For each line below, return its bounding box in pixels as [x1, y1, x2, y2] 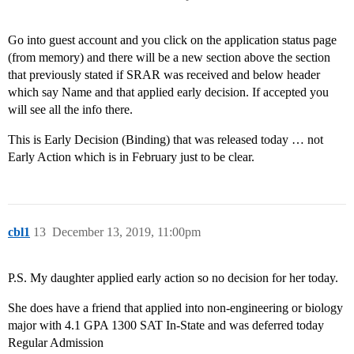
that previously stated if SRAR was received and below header [8, 68, 320, 82]
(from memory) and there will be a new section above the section [8, 51, 330, 65]
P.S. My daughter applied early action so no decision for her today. [8, 271, 338, 285]
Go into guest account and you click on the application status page [8, 33, 337, 47]
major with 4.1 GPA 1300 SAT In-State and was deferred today [8, 318, 324, 333]
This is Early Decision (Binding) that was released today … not [8, 133, 323, 147]
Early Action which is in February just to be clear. [8, 150, 254, 164]
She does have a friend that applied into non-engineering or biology [8, 301, 343, 315]
